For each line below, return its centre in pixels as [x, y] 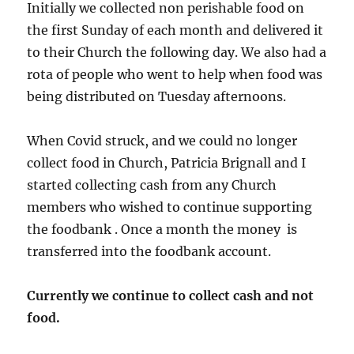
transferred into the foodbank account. [149, 251]
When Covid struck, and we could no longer [162, 140]
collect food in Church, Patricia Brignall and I [167, 162]
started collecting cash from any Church [152, 185]
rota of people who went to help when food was [175, 74]
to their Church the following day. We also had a [177, 52]
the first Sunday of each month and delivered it [175, 30]
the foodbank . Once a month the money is [162, 229]
